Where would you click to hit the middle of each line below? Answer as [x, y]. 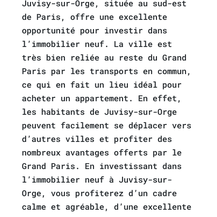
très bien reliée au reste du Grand [104, 57]
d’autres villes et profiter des [97, 139]
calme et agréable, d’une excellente [106, 207]
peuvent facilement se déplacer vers [106, 125]
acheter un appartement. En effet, [101, 98]
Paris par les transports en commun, [106, 71]
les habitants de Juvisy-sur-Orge [99, 112]
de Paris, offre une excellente [94, 17]
